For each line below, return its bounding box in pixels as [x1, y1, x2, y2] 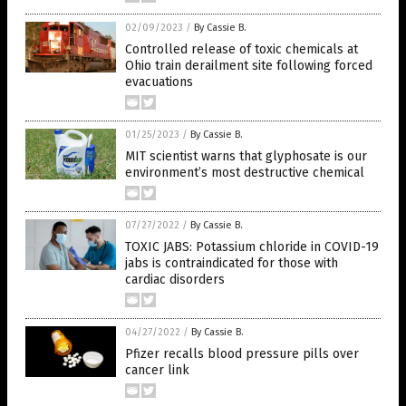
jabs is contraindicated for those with [125, 256, 338, 271]
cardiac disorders [125, 272, 225, 287]
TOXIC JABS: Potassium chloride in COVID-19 [125, 239, 379, 255]
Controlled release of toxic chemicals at [125, 42, 358, 57]
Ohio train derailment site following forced [125, 58, 372, 73]
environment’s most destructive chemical [125, 165, 364, 180]
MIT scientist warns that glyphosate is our [125, 149, 367, 164]
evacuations [125, 74, 193, 90]
